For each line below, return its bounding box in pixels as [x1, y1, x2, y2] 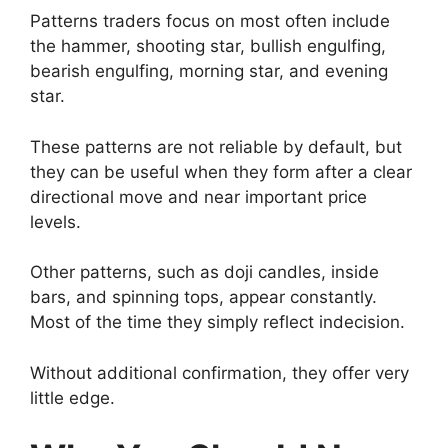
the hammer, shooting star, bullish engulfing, [30, 36, 386, 57]
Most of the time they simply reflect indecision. [30, 312, 405, 333]
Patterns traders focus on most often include [30, 11, 390, 32]
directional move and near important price [30, 186, 367, 207]
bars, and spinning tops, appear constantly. [30, 287, 377, 308]
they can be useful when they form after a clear [30, 161, 412, 182]
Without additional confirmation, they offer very [30, 362, 409, 383]
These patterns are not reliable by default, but [30, 136, 402, 157]
